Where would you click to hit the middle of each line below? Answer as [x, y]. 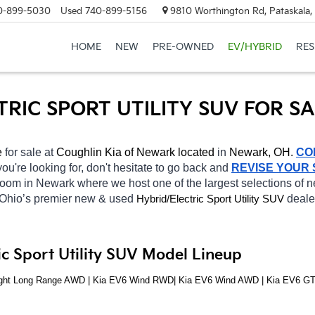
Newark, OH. [261, 152]
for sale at [31, 152]
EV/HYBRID [255, 47]
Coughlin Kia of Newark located [135, 152]
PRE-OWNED [183, 47]
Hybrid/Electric [172, 198]
